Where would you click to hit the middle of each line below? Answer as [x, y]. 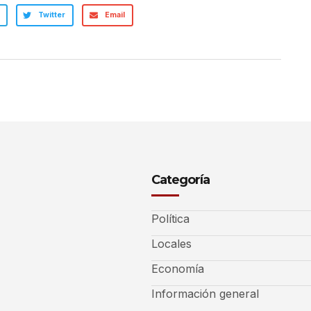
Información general [205, 293]
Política [170, 218]
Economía [178, 268]
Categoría [180, 179]
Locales [171, 243]
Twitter [51, 15]
